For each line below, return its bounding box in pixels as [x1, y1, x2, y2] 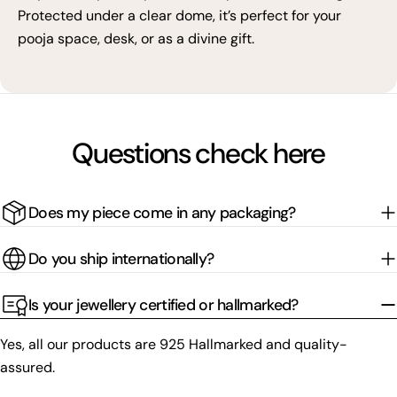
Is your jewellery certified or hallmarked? [28, 294, 299, 315]
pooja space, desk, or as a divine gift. [18, 29, 254, 49]
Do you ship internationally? [28, 248, 214, 269]
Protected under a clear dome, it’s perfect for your [18, 6, 341, 26]
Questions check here [72, 135, 325, 173]
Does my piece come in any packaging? [28, 202, 296, 222]
